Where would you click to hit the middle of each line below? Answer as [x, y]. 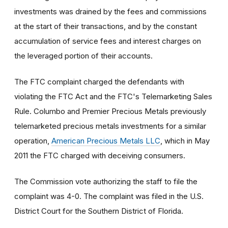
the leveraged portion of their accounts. [83, 55]
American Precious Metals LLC [106, 140]
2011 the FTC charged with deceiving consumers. [100, 155]
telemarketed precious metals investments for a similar [110, 126]
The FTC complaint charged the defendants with [99, 81]
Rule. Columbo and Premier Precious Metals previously [110, 111]
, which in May [185, 140]
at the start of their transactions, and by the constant [106, 26]
